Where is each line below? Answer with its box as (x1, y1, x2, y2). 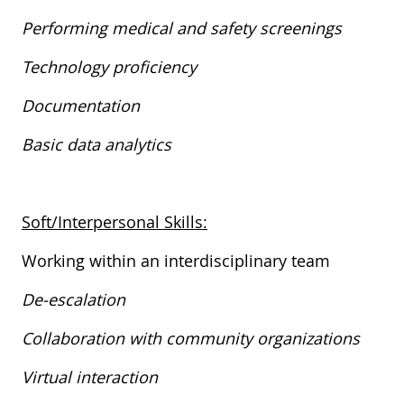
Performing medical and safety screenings (22, 16, 344, 39)
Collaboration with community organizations (22, 326, 363, 349)
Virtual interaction (22, 365, 161, 388)
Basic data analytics (22, 133, 179, 155)
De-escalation (22, 288, 128, 310)
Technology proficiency (22, 55, 199, 78)
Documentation (22, 94, 145, 116)
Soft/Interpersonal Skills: (22, 210, 207, 233)
